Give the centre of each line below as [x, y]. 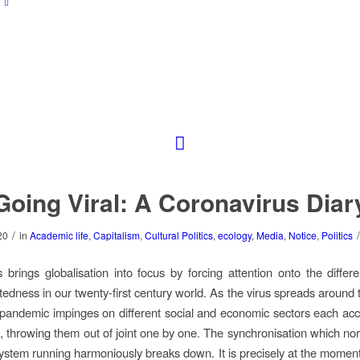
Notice [302, 235]
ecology [234, 235]
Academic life [59, 235]
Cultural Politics [178, 235]
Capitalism [116, 235]
